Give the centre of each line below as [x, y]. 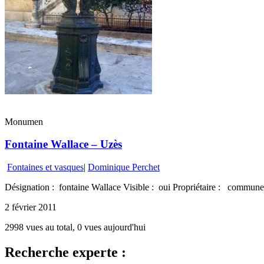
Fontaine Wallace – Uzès [63, 144]
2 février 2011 [31, 207]
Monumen [24, 121]
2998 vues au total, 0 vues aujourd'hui [75, 227]
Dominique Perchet [124, 167]
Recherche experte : [65, 252]
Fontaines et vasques [45, 167]
